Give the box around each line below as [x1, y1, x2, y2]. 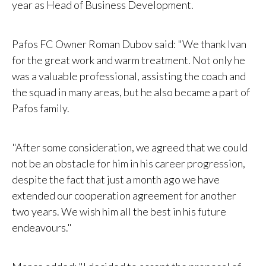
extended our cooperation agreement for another [12, 189, 236, 202]
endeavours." [12, 221, 72, 235]
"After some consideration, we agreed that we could [12, 141, 248, 154]
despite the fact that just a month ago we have [12, 173, 220, 186]
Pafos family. [12, 102, 69, 115]
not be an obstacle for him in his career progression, [12, 157, 245, 170]
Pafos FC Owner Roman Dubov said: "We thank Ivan [12, 37, 246, 51]
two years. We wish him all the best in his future [12, 205, 226, 218]
